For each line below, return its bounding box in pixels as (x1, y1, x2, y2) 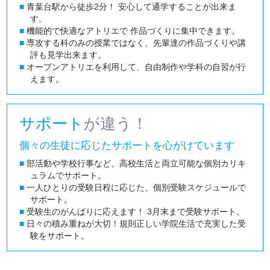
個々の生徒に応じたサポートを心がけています (19, 139, 235, 152)
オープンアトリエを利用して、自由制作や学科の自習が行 (24, 62, 246, 72)
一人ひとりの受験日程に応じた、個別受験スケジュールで (24, 183, 246, 193)
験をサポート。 (30, 231, 90, 241)
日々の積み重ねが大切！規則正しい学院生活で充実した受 (24, 219, 246, 229)
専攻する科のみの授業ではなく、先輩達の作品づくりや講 (24, 38, 246, 48)
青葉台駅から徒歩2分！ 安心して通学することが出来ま (24, 2, 237, 12)
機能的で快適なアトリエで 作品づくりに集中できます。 (24, 26, 240, 36)
